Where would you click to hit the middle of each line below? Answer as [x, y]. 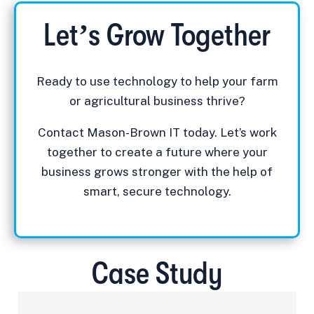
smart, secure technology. [157, 191]
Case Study [157, 274]
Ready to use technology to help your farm [157, 81]
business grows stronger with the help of [157, 171]
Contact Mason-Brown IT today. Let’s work [157, 132]
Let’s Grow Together [157, 35]
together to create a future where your [157, 152]
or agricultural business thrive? [157, 101]
